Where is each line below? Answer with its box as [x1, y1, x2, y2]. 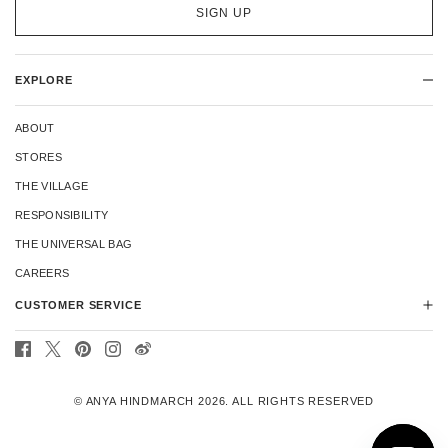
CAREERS [15, 266, 70, 279]
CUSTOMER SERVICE [15, 298, 142, 311]
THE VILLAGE [15, 179, 89, 192]
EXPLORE [15, 73, 73, 86]
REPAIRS [15, 433, 64, 446]
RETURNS [15, 404, 71, 417]
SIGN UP [195, 5, 252, 20]
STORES [15, 150, 62, 163]
